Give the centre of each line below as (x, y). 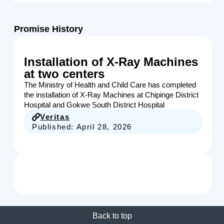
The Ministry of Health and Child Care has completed (110, 85)
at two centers (64, 74)
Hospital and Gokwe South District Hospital (94, 105)
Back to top (112, 216)
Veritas (55, 117)
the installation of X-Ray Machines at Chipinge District (111, 95)
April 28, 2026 (104, 127)
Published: (54, 127)
